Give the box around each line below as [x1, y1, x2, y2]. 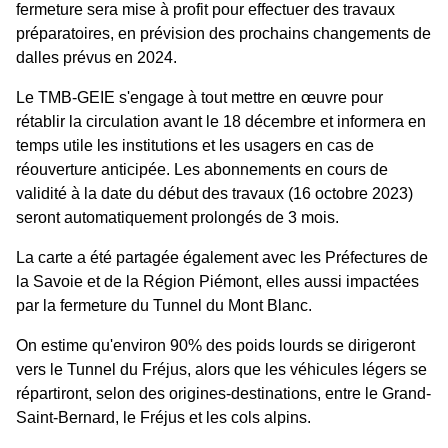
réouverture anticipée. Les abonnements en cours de [16, 161, 388, 179]
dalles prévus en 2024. [16, 49, 177, 67]
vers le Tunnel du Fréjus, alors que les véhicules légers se [16, 361, 427, 379]
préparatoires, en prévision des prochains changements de [16, 25, 431, 43]
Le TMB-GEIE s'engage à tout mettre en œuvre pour [16, 89, 383, 107]
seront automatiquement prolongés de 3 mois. [16, 209, 339, 227]
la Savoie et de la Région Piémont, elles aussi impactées [16, 273, 419, 291]
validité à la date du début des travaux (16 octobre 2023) [16, 185, 413, 203]
